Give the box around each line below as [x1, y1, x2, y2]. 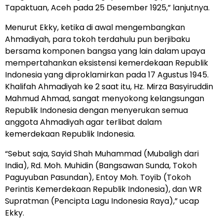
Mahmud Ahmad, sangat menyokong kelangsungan [5, 92, 204, 104]
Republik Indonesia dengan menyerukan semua [5, 104, 188, 116]
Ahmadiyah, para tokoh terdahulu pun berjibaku [5, 33, 190, 45]
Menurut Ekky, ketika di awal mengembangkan [5, 21, 185, 33]
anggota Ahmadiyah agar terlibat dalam [5, 116, 162, 128]
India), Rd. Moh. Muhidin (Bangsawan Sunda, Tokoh [5, 159, 197, 171]
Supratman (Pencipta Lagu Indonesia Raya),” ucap [5, 195, 199, 207]
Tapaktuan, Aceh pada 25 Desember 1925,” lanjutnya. [5, 1, 210, 13]
